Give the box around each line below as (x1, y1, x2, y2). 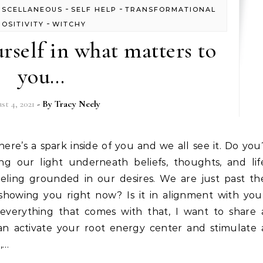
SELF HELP (70, 5, 117, 14)
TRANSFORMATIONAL (124, 5, 216, 14)
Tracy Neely (54, 98, 100, 110)
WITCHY (52, 20, 87, 28)
